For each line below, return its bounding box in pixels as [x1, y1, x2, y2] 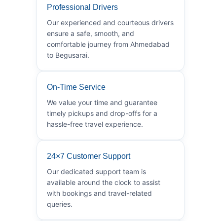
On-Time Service [47, 82, 106, 91]
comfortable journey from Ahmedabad [47, 39, 170, 48]
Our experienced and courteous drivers [47, 18, 174, 27]
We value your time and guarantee [47, 98, 157, 107]
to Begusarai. [47, 50, 89, 59]
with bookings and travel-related [47, 188, 152, 197]
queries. [47, 199, 73, 208]
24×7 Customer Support [47, 151, 130, 160]
